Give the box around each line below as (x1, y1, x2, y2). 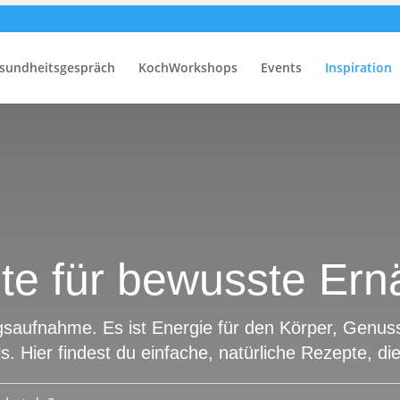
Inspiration (325, 59, 392, 76)
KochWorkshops (138, 59, 237, 76)
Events (261, 59, 302, 76)
